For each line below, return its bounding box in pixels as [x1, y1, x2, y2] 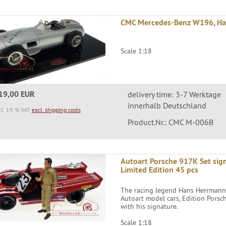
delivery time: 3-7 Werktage [127, 89, 221, 99]
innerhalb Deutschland [127, 100, 206, 110]
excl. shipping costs [31, 105, 81, 114]
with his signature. [121, 201, 179, 211]
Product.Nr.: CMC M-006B [127, 117, 213, 127]
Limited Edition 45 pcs [121, 164, 199, 175]
